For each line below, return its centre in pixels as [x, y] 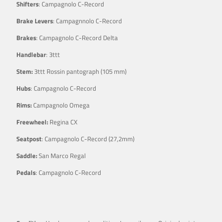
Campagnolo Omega [61, 105]
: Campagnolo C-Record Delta [77, 37]
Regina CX [63, 122]
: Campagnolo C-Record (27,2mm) [88, 139]
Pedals [26, 172]
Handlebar [31, 54]
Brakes [26, 37]
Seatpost [29, 139]
